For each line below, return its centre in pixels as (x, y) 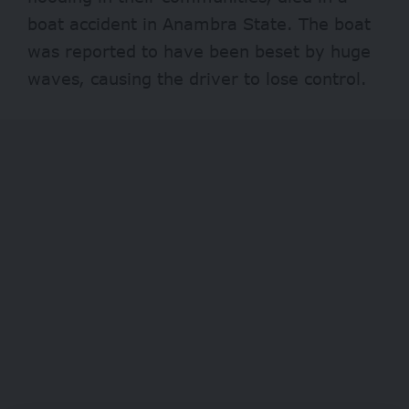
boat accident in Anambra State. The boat (199, 24)
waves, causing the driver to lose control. (200, 79)
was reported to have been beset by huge (199, 52)
